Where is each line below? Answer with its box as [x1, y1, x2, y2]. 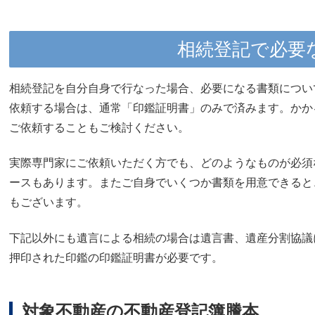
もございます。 [9, 196, 88, 209]
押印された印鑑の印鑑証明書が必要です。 [9, 251, 223, 264]
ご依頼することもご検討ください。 [9, 121, 189, 134]
